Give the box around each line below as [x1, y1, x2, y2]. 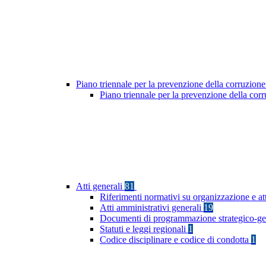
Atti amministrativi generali [100, 202, 204, 213]
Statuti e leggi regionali [100, 224, 188, 235]
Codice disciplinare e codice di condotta [100, 235, 251, 245]
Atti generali [76, 181, 125, 192]
